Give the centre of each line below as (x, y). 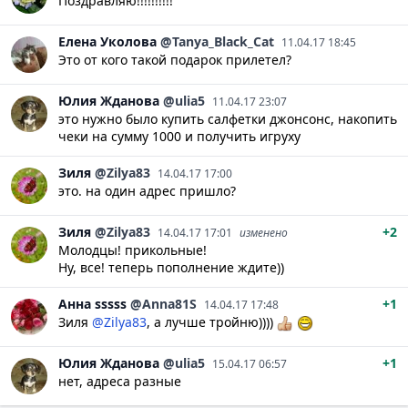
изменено (264, 233)
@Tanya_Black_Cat (217, 41)
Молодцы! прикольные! (133, 250)
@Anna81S (163, 304)
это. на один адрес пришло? (147, 191)
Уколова (128, 41)
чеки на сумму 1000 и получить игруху (179, 136)
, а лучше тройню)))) (212, 322)
